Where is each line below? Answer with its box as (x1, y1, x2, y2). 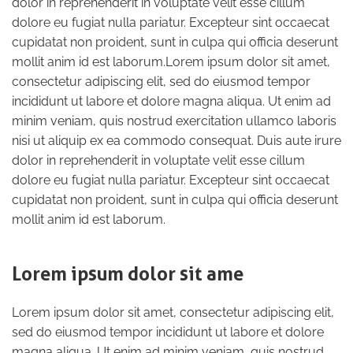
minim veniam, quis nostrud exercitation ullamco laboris (12, 113, 336, 128)
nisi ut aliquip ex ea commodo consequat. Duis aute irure (12, 132, 341, 148)
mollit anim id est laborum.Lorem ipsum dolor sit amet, (12, 54, 330, 69)
